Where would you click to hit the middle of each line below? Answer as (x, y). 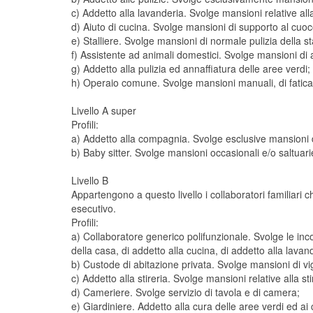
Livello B (90, 180)
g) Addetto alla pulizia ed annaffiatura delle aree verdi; (191, 68)
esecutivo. (94, 208)
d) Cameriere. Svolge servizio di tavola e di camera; (185, 292)
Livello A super (104, 110)
